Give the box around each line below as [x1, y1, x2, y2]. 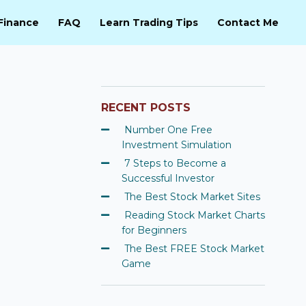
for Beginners [122, 223, 186, 236]
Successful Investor [122, 171, 214, 184]
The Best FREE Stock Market [124, 242, 264, 255]
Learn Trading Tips [100, 16, 198, 29]
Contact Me [217, 16, 279, 29]
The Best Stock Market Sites [124, 190, 260, 203]
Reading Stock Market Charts [124, 208, 265, 221]
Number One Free [124, 123, 212, 136]
